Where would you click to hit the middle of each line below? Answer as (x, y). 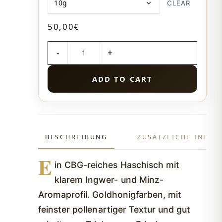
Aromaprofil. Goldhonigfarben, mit (110, 194)
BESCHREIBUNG (76, 137)
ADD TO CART (122, 79)
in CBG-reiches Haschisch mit (117, 165)
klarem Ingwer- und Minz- (109, 179)
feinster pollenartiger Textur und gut (114, 209)
